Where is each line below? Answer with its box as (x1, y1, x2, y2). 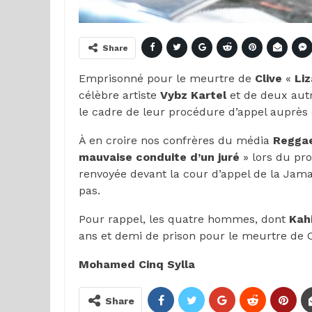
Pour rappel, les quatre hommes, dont (79, 212, 289, 226)
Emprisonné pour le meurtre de (79, 71, 255, 85)
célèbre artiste (79, 88, 160, 102)
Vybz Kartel (160, 88, 230, 102)
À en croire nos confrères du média (79, 133, 273, 147)
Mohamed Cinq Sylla (79, 257, 195, 271)
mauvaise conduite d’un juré (79, 150, 240, 164)
